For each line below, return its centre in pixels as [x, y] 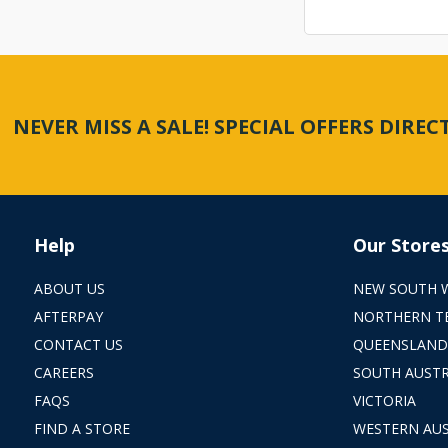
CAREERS [63, 372]
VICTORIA [384, 400]
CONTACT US [78, 344]
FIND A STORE [81, 428]
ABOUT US [69, 288]
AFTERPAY [68, 316]
